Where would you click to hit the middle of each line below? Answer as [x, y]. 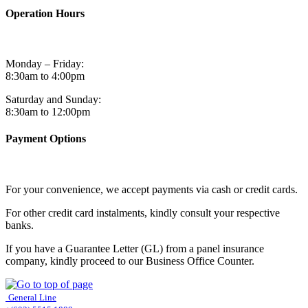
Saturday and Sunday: [53, 100]
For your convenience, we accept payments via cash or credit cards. [152, 189]
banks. [20, 225]
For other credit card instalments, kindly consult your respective [143, 212]
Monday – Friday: [45, 64]
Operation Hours [45, 13]
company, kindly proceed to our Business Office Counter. [130, 261]
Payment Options [46, 139]
